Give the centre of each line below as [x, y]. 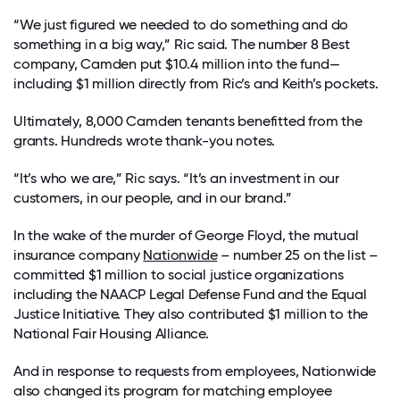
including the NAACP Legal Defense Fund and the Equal [190, 294]
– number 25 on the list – [298, 254]
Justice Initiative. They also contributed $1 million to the [191, 313]
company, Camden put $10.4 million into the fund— [177, 63]
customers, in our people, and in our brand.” [153, 197]
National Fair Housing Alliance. [111, 333]
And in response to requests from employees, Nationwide [195, 371]
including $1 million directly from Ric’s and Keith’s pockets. [196, 83]
